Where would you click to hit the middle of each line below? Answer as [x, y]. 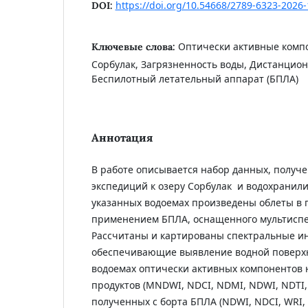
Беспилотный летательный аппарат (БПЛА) [195, 79]
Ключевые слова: [134, 47]
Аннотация [122, 138]
